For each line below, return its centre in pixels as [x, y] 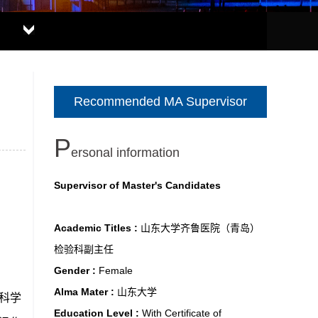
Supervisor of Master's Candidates [137, 185]
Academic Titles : [97, 228]
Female [116, 270]
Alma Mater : [86, 292]
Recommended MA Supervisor [160, 102]
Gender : [76, 270]
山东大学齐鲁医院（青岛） [200, 228]
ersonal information [125, 153]
